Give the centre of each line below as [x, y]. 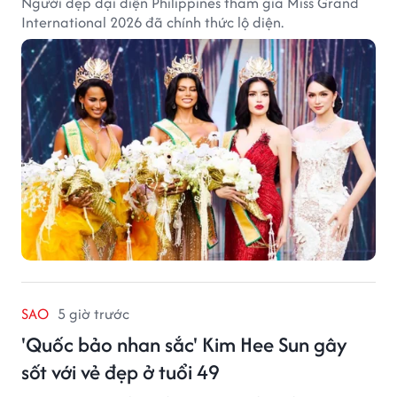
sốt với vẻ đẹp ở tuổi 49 [121, 371]
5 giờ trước [93, 313]
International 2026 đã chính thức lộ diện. [152, 22]
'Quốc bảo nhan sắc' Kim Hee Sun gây [184, 344]
